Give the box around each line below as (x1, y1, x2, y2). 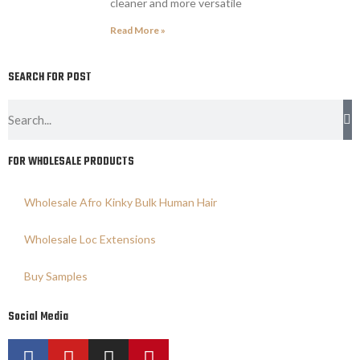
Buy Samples (24, 268, 88, 283)
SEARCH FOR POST (8, 68, 92, 86)
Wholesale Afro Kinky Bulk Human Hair (24, 194, 217, 209)
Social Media (8, 308, 68, 325)
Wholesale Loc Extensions (24, 231, 156, 246)
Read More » (110, 23, 166, 36)
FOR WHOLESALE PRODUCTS (8, 153, 134, 170)
